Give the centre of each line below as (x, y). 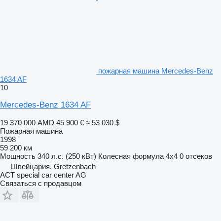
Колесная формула (131, 156)
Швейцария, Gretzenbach (53, 166)
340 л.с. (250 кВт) (67, 156)
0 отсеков (196, 156)
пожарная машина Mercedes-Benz (156, 71)
